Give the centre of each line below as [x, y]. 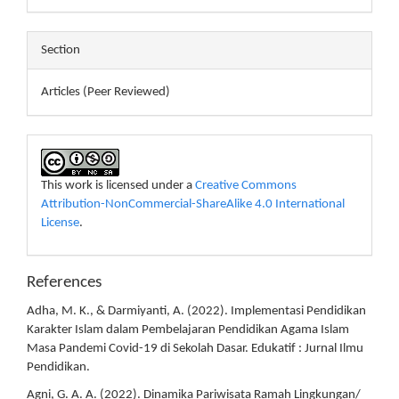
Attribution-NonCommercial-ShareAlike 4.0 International [193, 204]
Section [61, 50]
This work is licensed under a [118, 185]
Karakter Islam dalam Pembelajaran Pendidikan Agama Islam [188, 330]
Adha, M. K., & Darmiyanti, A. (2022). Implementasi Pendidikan [196, 311]
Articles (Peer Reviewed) [106, 92]
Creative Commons [246, 185]
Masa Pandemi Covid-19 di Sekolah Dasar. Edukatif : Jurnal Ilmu [195, 348]
